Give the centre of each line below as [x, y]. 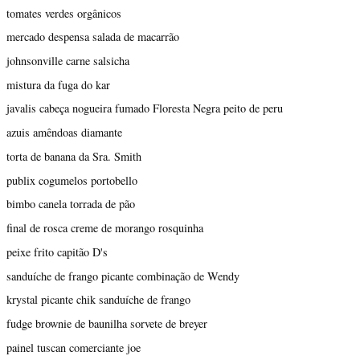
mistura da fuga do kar [58, 84]
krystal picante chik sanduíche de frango [98, 300]
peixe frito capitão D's [57, 252]
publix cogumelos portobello [72, 180]
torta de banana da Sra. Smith [74, 156]
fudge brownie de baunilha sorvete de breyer [107, 323]
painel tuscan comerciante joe [74, 347]
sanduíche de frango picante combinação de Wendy [123, 276]
